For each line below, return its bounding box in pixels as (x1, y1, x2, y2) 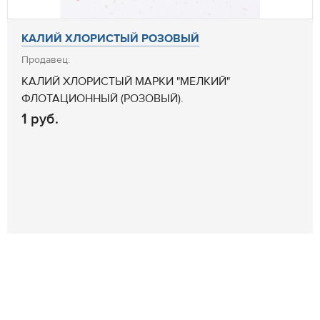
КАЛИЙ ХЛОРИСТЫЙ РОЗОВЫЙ (21, 31, 199, 46)
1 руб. (21, 111, 59, 128)
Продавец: (21, 54, 70, 66)
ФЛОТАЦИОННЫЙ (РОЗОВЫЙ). (21, 91, 184, 106)
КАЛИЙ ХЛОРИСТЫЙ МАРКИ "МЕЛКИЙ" (21, 74, 230, 89)
